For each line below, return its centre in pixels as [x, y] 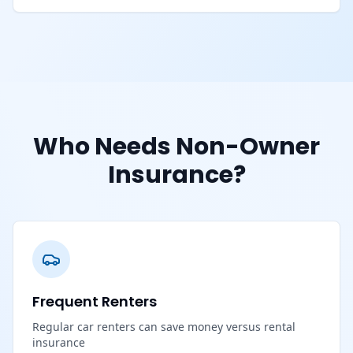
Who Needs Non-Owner [176, 146]
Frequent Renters [95, 301]
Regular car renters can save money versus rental [164, 326]
